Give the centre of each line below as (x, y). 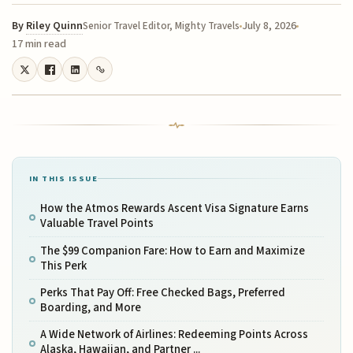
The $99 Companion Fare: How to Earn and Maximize (172, 251)
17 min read (39, 45)
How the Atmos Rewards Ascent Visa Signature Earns (174, 209)
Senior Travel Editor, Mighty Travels (162, 26)
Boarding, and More (90, 307)
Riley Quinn (55, 26)
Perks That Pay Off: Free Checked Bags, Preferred (162, 292)
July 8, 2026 (269, 26)
